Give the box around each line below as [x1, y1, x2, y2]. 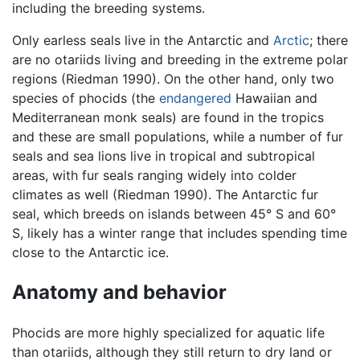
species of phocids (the [12, 89, 159, 106]
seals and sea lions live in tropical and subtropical [12, 147, 315, 164]
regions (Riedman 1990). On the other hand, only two [12, 70, 334, 87]
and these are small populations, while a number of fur [12, 128, 343, 145]
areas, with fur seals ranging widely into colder [12, 166, 297, 183]
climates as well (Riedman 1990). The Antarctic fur [12, 186, 318, 202]
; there [309, 31, 348, 48]
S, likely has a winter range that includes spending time [12, 224, 347, 241]
